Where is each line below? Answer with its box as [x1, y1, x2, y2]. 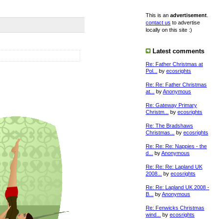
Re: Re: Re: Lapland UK [146, 164, 202, 170]
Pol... [146, 68, 157, 74]
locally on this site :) [146, 27, 192, 33]
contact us [146, 20, 171, 25]
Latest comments [153, 47, 204, 55]
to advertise [171, 20, 200, 25]
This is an [146, 12, 170, 18]
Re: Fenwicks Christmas [146, 205, 204, 211]
